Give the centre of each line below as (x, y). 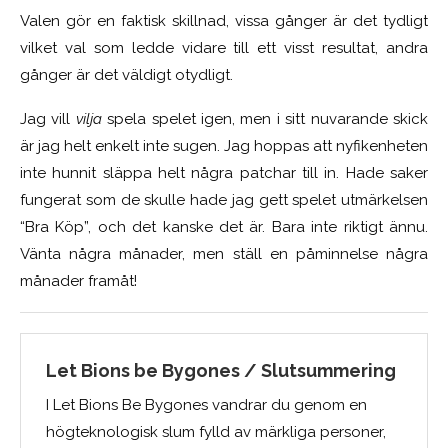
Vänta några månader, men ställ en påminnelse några (224, 253)
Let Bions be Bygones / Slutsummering (221, 370)
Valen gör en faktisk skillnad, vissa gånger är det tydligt (224, 20)
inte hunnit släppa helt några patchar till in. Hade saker (224, 172)
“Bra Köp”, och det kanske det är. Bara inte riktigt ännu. (224, 226)
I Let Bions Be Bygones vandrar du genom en (206, 404)
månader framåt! (78, 280)
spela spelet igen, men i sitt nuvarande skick (265, 118)
